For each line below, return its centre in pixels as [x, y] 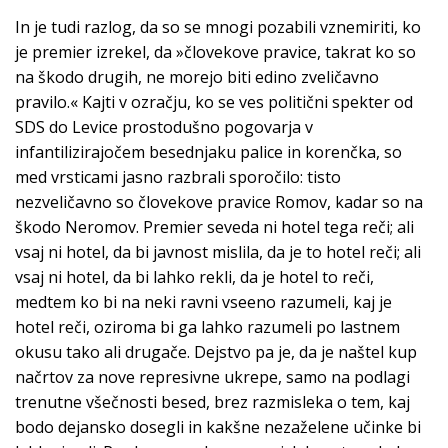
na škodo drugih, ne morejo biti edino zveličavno [197, 77]
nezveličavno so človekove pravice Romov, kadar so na [219, 202]
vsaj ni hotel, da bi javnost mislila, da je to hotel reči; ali [218, 252]
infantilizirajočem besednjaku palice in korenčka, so [208, 152]
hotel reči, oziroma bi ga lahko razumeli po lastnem [207, 327]
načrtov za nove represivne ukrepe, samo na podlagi [212, 377]
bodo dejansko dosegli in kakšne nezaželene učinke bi [218, 427]
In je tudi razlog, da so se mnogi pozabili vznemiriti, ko [218, 27]
